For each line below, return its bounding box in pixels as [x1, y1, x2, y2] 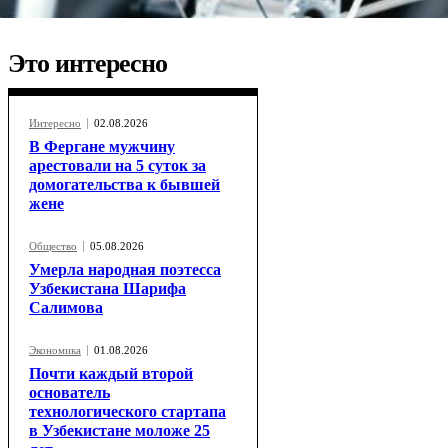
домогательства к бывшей [29, 176, 220, 194]
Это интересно [8, 49, 167, 79]
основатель [29, 384, 110, 402]
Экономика [29, 344, 81, 357]
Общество [29, 240, 77, 253]
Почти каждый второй [29, 365, 193, 383]
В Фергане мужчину [29, 138, 175, 156]
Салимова [29, 299, 103, 317]
